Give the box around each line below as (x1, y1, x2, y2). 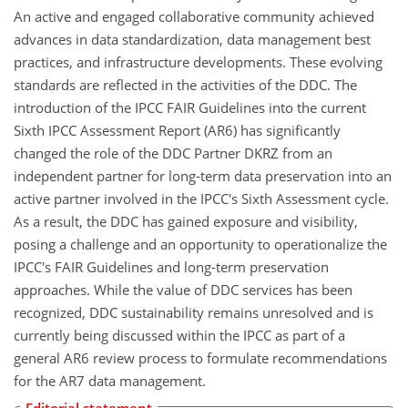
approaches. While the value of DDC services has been (14, 280, 352, 299)
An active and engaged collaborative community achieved (14, 6, 374, 25)
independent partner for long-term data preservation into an (14, 166, 392, 185)
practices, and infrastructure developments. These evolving (14, 52, 382, 71)
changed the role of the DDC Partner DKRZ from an (14, 143, 332, 162)
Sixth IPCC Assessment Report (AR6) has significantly (14, 120, 341, 139)
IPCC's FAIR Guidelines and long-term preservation (14, 257, 329, 276)
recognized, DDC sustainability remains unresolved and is (14, 302, 373, 321)
